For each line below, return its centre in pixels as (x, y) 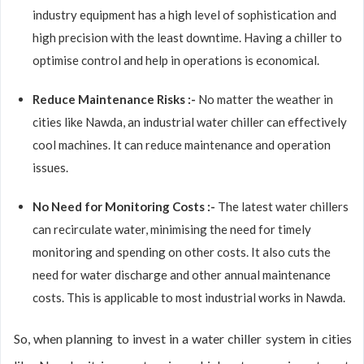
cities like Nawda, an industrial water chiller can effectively (190, 122)
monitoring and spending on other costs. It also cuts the (182, 252)
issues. (50, 167)
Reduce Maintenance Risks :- (115, 99)
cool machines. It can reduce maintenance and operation (182, 145)
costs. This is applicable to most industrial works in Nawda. (189, 297)
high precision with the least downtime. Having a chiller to (187, 37)
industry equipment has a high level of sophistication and (184, 15)
